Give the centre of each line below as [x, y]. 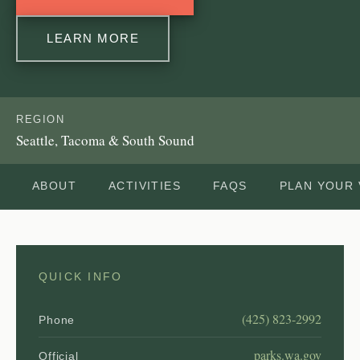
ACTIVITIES [145, 185]
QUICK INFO [81, 276]
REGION [41, 119]
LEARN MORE [93, 38]
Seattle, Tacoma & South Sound [105, 140]
